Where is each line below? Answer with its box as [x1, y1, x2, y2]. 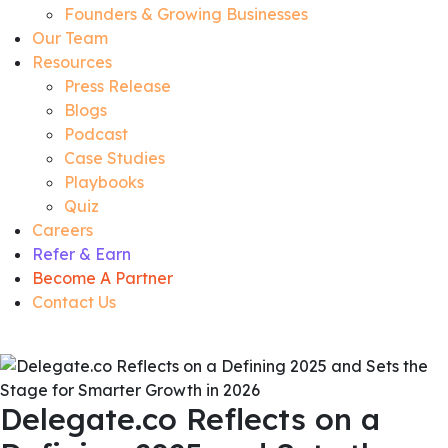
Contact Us [32, 291, 116, 312]
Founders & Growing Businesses [64, 3, 308, 24]
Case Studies [64, 147, 165, 168]
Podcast [64, 123, 128, 144]
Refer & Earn [32, 243, 131, 264]
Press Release [64, 75, 171, 96]
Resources [32, 51, 112, 72]
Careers [32, 219, 93, 240]
